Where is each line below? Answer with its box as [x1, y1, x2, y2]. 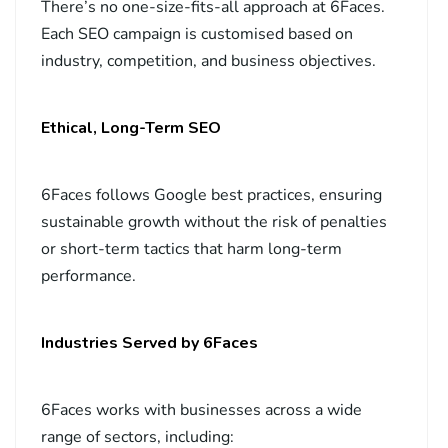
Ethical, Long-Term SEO [41, 117, 221, 140]
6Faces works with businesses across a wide [41, 399, 362, 422]
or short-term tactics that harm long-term [41, 238, 342, 261]
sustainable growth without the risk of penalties [41, 211, 387, 234]
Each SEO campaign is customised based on [41, 23, 353, 46]
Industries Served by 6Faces [41, 332, 258, 355]
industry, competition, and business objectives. [41, 50, 376, 73]
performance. [41, 265, 136, 288]
